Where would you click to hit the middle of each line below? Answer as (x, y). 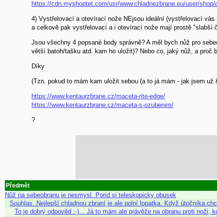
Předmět (18, 185)
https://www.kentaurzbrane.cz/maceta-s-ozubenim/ (102, 105)
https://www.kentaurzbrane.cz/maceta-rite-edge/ (98, 96)
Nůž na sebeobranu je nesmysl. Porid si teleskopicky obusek (91, 195)
